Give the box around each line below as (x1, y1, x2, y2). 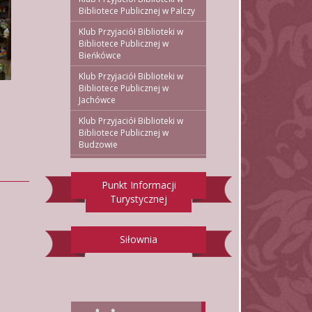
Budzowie (79, 138, 118, 150)
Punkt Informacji (101, 178, 176, 192)
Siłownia (120, 232, 157, 246)
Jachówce (79, 93, 116, 106)
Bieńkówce (79, 49, 121, 61)
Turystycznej (110, 192, 167, 205)
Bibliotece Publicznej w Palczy (79, 4, 195, 17)
